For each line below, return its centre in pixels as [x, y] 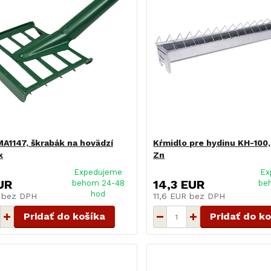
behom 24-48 [98, 183]
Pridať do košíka [64, 217]
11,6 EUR [171, 196]
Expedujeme [98, 172]
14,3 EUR [179, 185]
